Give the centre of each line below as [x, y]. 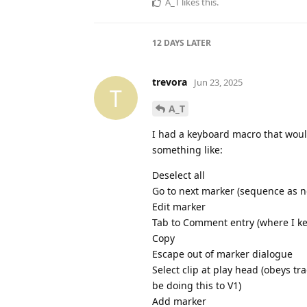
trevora [170, 82]
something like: [187, 150]
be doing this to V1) [197, 286]
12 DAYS [168, 43]
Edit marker [179, 207]
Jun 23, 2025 [218, 83]
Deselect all [179, 175]
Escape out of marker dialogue [222, 254]
